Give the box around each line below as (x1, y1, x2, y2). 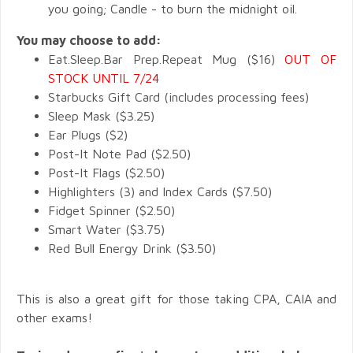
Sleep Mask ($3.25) (48, 108, 154, 123)
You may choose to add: (17, 32, 162, 47)
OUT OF (284, 51, 337, 66)
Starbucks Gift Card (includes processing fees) (48, 89, 309, 104)
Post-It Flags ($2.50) (48, 165, 165, 180)
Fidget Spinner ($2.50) (48, 203, 175, 217)
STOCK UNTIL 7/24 (48, 70, 159, 85)
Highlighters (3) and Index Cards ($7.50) (48, 184, 272, 199)
